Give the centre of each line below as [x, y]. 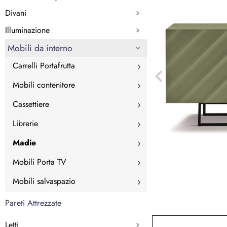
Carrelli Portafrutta [44, 65]
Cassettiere [31, 104]
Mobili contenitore [44, 85]
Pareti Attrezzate [33, 203]
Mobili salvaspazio [44, 181]
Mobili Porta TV [40, 162]
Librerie [25, 123]
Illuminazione [27, 30]
